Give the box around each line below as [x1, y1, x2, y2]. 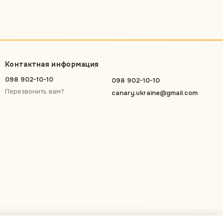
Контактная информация [5, 60, 99, 69]
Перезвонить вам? [5, 87, 64, 96]
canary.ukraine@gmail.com [111, 89, 198, 97]
